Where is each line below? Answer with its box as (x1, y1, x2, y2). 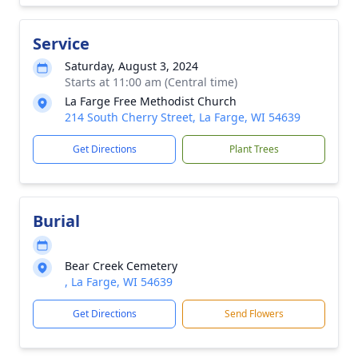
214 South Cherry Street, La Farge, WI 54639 (65, 109, 300, 125)
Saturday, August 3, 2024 (65, 58, 198, 74)
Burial (33, 210, 80, 232)
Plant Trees (229, 142, 279, 156)
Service (33, 33, 89, 54)
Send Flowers (224, 307, 284, 320)
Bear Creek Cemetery (65, 258, 177, 273)
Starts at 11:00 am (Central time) (65, 74, 237, 89)
